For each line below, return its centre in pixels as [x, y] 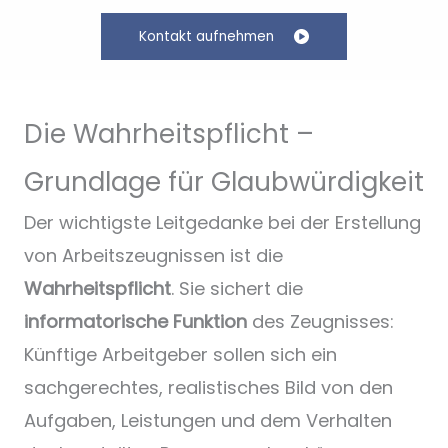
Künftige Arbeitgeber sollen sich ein [180, 354]
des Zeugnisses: [320, 321]
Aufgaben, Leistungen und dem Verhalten [208, 420]
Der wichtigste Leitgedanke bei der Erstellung [222, 222]
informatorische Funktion [135, 321]
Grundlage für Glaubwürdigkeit [224, 181]
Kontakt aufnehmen [206, 36]
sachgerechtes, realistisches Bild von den [208, 387]
